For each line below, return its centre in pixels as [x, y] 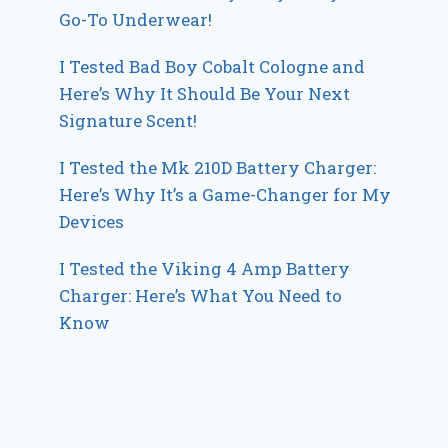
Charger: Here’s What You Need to [201, 295]
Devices [92, 221]
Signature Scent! [128, 120]
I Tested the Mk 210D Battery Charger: [218, 167]
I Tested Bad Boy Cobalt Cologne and [212, 66]
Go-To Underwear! [136, 19]
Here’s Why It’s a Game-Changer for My [225, 194]
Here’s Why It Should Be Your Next [205, 93]
